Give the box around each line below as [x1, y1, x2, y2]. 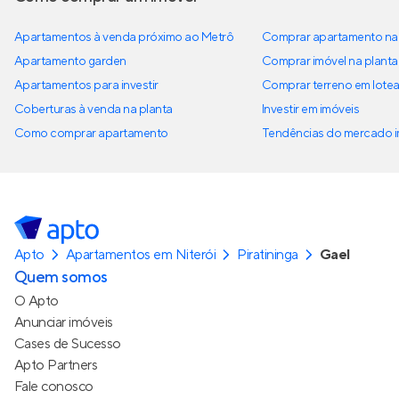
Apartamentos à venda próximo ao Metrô [14, 28, 234, 45]
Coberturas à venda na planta [14, 101, 173, 118]
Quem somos [14, 266, 108, 288]
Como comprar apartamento [14, 125, 168, 142]
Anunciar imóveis [14, 313, 113, 331]
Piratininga [237, 245, 298, 264]
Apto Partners [14, 355, 98, 374]
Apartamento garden [14, 53, 126, 69]
